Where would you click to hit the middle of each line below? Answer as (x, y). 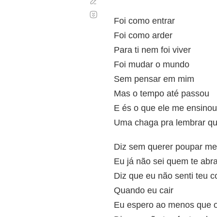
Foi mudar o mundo (152, 64)
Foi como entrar (144, 21)
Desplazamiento (124, 10)
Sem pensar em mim (154, 79)
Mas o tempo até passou (162, 93)
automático (117, 18)
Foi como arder (143, 35)
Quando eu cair (144, 190)
